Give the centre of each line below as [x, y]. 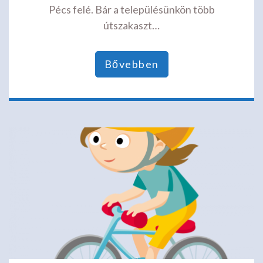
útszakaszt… [131, 25]
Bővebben [131, 64]
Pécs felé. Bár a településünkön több [131, 9]
